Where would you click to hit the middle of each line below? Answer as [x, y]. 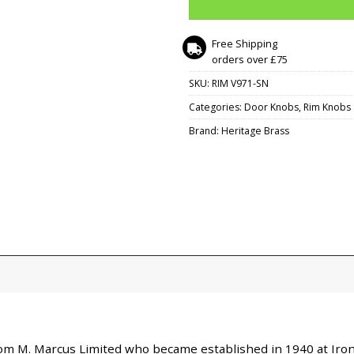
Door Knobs [271, 107]
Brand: [205, 131]
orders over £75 [250, 60]
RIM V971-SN [240, 84]
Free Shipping [245, 44]
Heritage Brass [255, 131]
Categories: [217, 107]
